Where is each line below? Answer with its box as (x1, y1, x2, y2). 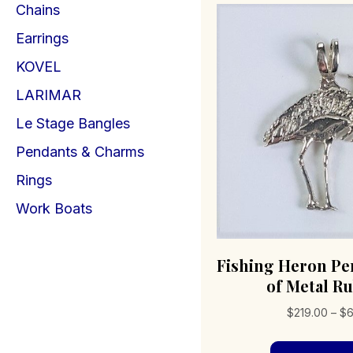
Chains (16, 2, 60, 18)
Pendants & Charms (16, 143, 144, 160)
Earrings (16, 30, 69, 46)
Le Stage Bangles (16, 115, 130, 132)
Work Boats (16, 200, 92, 217)
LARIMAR (16, 87, 81, 103)
